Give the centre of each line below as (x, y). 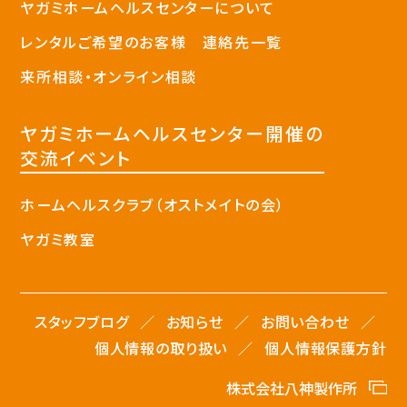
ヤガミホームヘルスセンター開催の (172, 133)
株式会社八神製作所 (292, 388)
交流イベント (76, 157)
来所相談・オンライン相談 (109, 76)
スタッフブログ (81, 322)
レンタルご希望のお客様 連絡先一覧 (151, 41)
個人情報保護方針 (326, 348)
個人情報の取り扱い (161, 348)
